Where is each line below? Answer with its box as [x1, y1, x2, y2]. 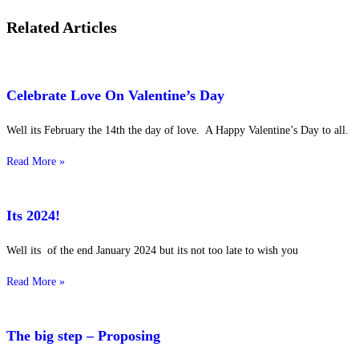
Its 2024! [6, 208, 60, 224]
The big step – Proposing [6, 328, 160, 345]
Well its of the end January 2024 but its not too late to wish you [6, 244, 298, 257]
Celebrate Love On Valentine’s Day [6, 87, 224, 104]
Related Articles [6, 18, 117, 36]
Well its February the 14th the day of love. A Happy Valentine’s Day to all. [6, 124, 349, 137]
